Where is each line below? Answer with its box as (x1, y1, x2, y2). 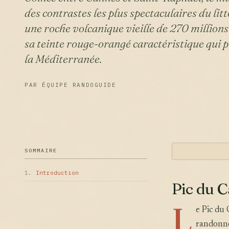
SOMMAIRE (25, 147, 57, 154)
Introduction (36, 169, 79, 176)
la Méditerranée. (25, 52, 102, 66)
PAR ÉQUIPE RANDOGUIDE (25, 81, 117, 88)
